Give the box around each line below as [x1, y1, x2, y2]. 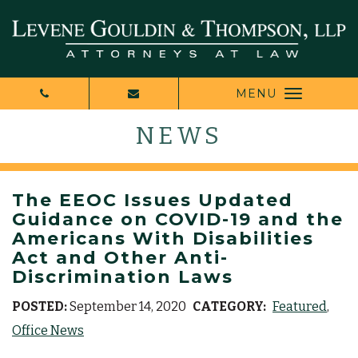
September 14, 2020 [67, 298, 186, 314]
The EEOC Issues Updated [12, 189, 293, 211]
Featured [272, 298, 327, 314]
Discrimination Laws [12, 265, 233, 288]
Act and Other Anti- [12, 246, 229, 268]
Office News [12, 322, 84, 338]
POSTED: [12, 298, 67, 314]
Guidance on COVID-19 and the [12, 208, 344, 230]
